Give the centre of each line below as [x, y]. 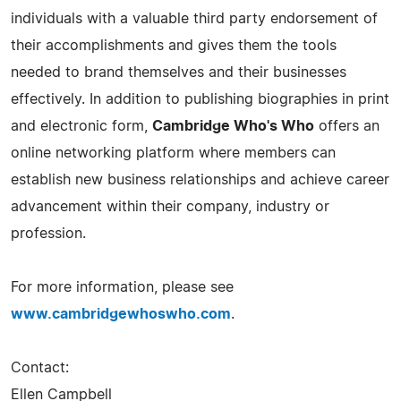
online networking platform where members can [173, 153]
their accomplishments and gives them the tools [174, 45]
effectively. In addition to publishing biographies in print [200, 99]
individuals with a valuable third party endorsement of [194, 18]
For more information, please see [122, 287]
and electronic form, [81, 126]
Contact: [40, 367]
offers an [347, 126]
